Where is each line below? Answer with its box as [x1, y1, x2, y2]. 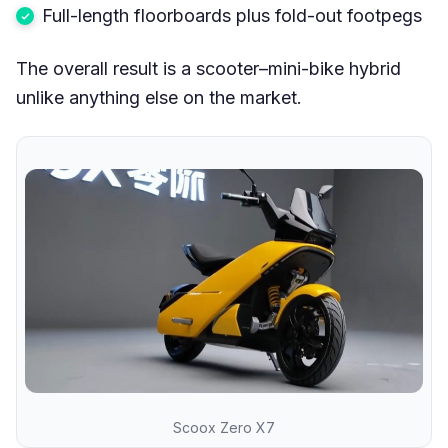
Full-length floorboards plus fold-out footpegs [42, 4, 422, 26]
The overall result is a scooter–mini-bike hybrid [16, 57, 401, 79]
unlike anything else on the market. [16, 86, 302, 108]
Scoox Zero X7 [173, 418, 275, 436]
